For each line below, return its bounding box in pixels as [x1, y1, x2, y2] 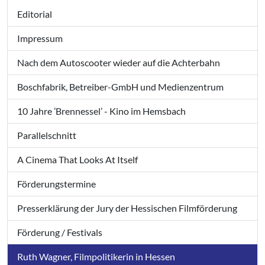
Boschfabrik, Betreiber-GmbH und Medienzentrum [17, 81, 224, 93]
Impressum [17, 33, 63, 44]
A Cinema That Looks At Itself [17, 154, 138, 166]
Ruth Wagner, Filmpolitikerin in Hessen [17, 251, 175, 263]
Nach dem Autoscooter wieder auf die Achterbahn [17, 57, 220, 69]
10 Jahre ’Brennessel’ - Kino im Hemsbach [17, 105, 186, 117]
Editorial [17, 8, 52, 20]
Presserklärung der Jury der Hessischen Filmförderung [17, 202, 237, 214]
